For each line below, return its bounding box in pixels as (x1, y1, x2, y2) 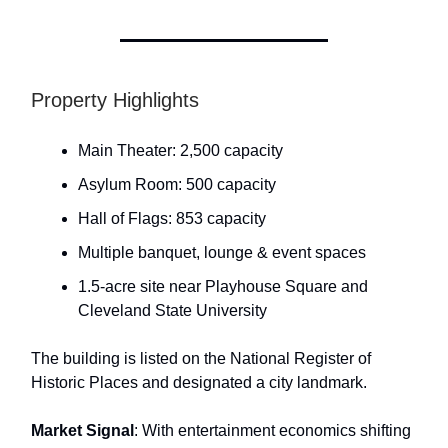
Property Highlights (31, 89, 199, 112)
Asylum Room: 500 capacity (78, 176, 276, 194)
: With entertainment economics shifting (134, 422, 411, 440)
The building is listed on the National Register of (31, 350, 371, 368)
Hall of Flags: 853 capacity (78, 210, 266, 228)
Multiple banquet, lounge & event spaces (78, 244, 366, 262)
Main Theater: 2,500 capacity (78, 142, 283, 160)
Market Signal (31, 422, 134, 440)
